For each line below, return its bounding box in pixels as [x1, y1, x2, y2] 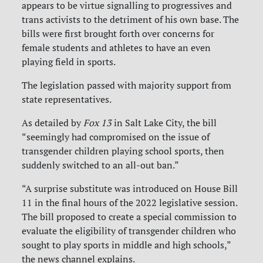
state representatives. [22, 93, 112, 106]
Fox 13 [83, 117, 112, 129]
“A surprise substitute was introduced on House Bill [22, 183, 238, 195]
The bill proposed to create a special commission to [22, 211, 237, 223]
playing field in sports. [22, 56, 116, 68]
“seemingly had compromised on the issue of [22, 131, 210, 143]
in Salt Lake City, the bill [112, 117, 217, 129]
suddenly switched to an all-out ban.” [22, 159, 180, 171]
